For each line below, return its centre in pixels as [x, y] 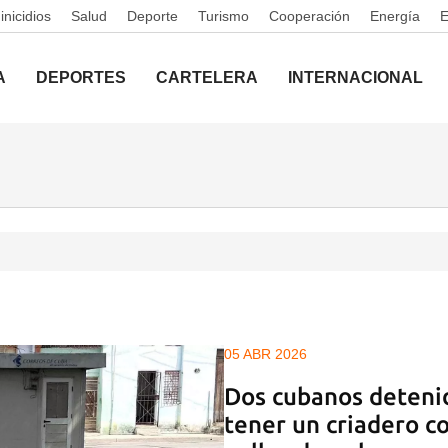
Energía [395, 16]
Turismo [223, 16]
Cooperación [309, 16]
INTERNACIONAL [355, 77]
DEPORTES [81, 77]
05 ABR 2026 [265, 354]
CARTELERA [207, 77]
